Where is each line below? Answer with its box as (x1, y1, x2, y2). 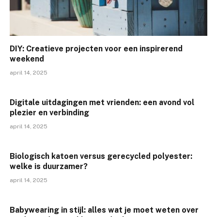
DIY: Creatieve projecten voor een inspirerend (10, 44, 183, 54)
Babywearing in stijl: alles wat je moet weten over (10, 205, 199, 215)
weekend (10, 54, 44, 64)
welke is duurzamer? (10, 162, 88, 171)
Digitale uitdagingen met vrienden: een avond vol (10, 98, 194, 108)
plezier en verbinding (10, 108, 89, 118)
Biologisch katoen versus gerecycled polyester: (10, 152, 192, 161)
